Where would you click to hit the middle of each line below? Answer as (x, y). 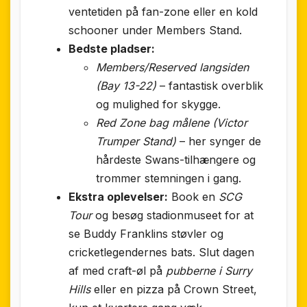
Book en (193, 196)
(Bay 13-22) (126, 85)
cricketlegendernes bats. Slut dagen (161, 252)
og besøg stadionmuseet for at (173, 215)
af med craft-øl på (117, 270)
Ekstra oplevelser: (118, 196)
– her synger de (219, 141)
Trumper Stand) (136, 141)
